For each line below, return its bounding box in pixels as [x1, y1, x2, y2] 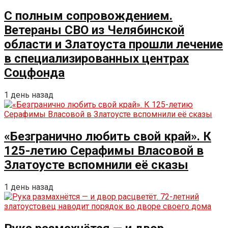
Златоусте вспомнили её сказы [4, 158, 188, 173]
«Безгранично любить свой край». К [4, 129, 211, 144]
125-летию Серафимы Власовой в [4, 144, 204, 158]
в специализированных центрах [4, 51, 189, 66]
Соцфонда [4, 66, 65, 80]
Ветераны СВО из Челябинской [4, 23, 184, 38]
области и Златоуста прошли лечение [4, 37, 223, 52]
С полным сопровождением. [4, 9, 173, 23]
